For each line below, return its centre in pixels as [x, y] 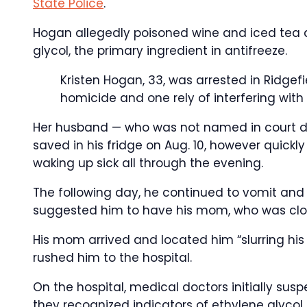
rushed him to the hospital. [112, 258]
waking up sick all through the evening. [148, 163]
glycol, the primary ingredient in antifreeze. [160, 51]
